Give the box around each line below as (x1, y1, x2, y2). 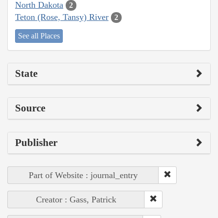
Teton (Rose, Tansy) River (15, 12, 109, 22)
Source (15, 102, 45, 114)
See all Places (18, 32, 60, 40)
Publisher (15, 137, 57, 149)
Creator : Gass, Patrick (36, 195, 116, 205)
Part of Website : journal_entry (29, 170, 138, 181)
